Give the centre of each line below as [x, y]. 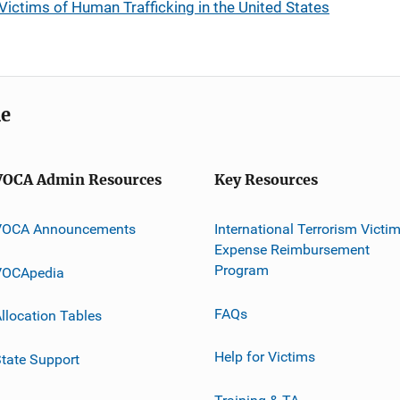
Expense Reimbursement [292, 249]
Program [242, 270]
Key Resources [266, 180]
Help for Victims [265, 356]
